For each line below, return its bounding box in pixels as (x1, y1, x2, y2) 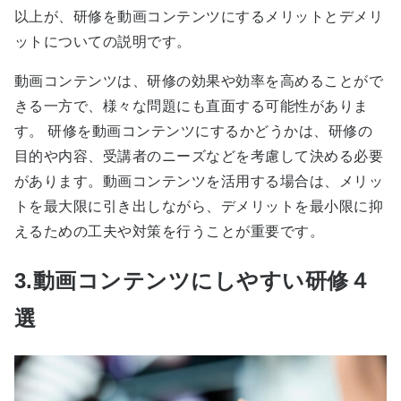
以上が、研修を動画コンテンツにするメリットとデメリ (14, 9, 383, 25)
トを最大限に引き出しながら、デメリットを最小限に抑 (14, 199, 383, 215)
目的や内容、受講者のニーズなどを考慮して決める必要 (14, 149, 383, 165)
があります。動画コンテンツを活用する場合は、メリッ (14, 174, 383, 190)
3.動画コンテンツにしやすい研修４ (14, 269, 371, 294)
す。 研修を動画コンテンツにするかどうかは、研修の (14, 124, 372, 140)
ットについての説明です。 (14, 34, 192, 50)
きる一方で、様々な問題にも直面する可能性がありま (14, 98, 369, 115)
